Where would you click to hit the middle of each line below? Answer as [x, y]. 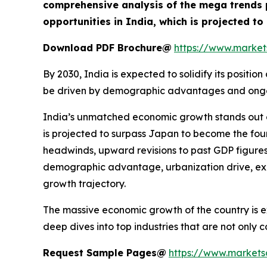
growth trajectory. [84, 184]
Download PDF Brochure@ [107, 48]
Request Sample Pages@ [105, 253]
